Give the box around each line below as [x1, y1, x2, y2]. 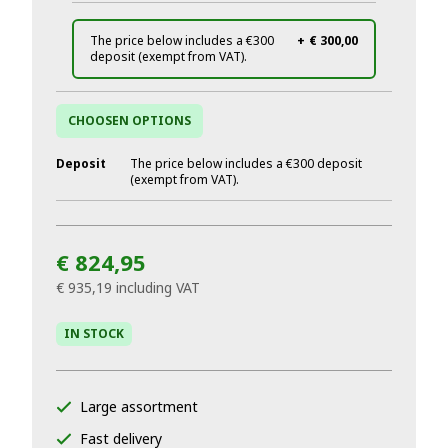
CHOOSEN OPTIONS [68, 112, 191, 129]
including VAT [116, 278, 200, 297]
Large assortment [80, 397, 198, 416]
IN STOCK [64, 325, 124, 342]
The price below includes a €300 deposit [130, 155, 362, 172]
